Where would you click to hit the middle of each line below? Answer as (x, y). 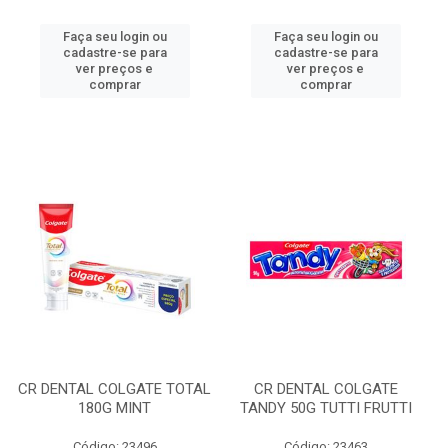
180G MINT (114, 408)
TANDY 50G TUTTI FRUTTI (325, 408)
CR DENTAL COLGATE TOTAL (114, 389)
